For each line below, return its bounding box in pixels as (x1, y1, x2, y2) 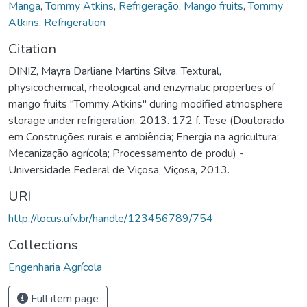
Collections (8, 235, 78, 254)
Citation (8, 39, 56, 58)
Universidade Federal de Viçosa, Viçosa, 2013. (8, 162, 230, 177)
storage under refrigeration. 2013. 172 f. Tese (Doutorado (8, 112, 284, 128)
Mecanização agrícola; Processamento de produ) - (8, 145, 244, 161)
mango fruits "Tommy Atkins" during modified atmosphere (8, 96, 283, 112)
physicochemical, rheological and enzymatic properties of (8, 79, 275, 95)
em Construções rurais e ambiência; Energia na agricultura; (8, 129, 279, 145)
